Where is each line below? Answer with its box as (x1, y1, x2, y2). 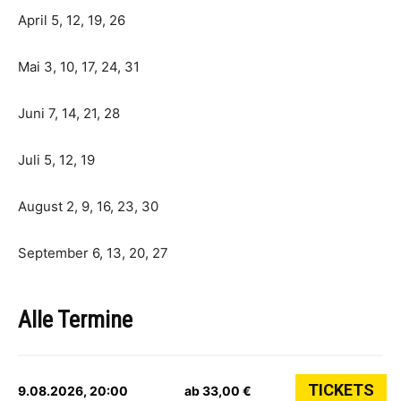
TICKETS (307, 380, 374, 399)
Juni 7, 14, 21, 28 (18, 105, 120, 122)
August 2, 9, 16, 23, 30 (18, 198, 158, 215)
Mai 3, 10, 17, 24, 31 (18, 58, 140, 75)
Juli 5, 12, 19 (18, 151, 95, 168)
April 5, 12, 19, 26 (18, 12, 125, 29)
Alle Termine (18, 306, 132, 333)
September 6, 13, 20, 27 (18, 244, 168, 261)
